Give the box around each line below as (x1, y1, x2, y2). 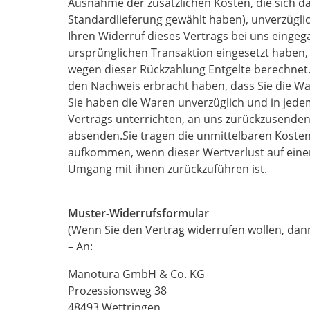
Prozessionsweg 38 (68, 283, 167, 298)
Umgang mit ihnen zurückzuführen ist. (68, 161, 267, 176)
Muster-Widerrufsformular (68, 206, 209, 221)
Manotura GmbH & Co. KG (68, 266, 205, 282)
